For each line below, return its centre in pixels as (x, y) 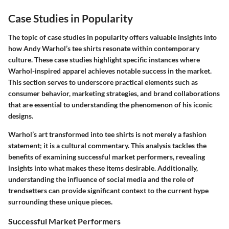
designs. (21, 116)
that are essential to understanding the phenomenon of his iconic (110, 105)
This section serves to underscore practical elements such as (103, 82)
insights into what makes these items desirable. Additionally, (103, 168)
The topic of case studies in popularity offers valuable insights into (112, 37)
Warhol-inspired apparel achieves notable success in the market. (110, 71)
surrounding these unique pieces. (60, 202)
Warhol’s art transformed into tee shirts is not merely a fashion (107, 134)
